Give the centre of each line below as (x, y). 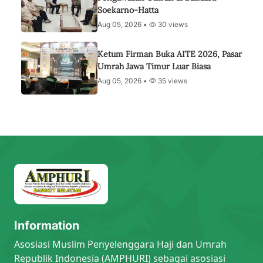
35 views (172, 80)
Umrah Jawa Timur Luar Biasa (154, 66)
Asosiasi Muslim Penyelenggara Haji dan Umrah (120, 244)
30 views (172, 24)
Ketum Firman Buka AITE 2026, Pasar (170, 54)
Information (47, 225)
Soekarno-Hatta (128, 10)
